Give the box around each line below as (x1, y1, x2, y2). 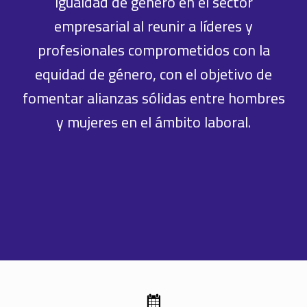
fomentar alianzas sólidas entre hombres (22, 83, 285, 112)
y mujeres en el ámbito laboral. (56, 107, 251, 136)
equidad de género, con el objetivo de (35, 59, 272, 88)
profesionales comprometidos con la (37, 35, 270, 64)
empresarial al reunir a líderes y (54, 11, 253, 40)
